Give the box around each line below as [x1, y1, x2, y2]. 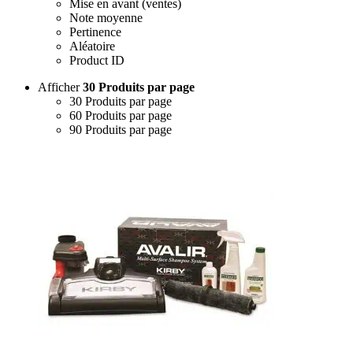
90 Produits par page [69, 122, 172, 136]
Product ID [69, 53, 124, 67]
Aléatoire [69, 39, 115, 53]
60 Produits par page [69, 108, 172, 122]
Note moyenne [69, 10, 143, 24]
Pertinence [69, 24, 121, 39]
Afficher [38, 80, 83, 94]
